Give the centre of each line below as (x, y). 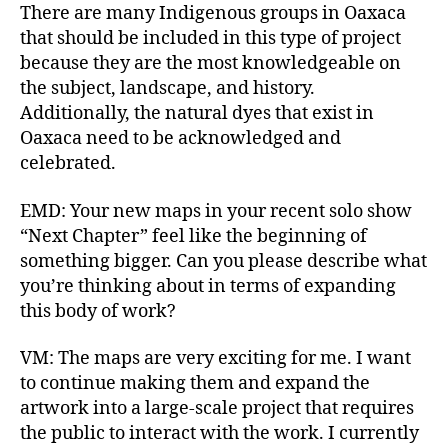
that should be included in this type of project (210, 38)
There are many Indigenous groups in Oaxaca (213, 13)
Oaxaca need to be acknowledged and (180, 138)
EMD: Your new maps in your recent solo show (216, 211)
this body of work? (98, 311)
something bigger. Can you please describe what (223, 261)
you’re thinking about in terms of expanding (208, 286)
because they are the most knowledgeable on (210, 63)
